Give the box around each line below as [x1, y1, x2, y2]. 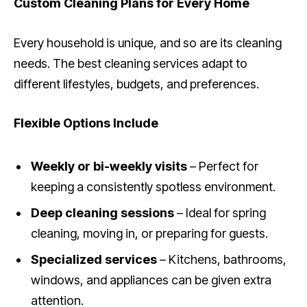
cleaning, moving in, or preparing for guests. [31, 225, 268, 241]
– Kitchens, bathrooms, [157, 251, 286, 267]
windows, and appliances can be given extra [31, 272, 271, 287]
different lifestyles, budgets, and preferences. [14, 76, 259, 91]
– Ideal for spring [174, 205, 266, 220]
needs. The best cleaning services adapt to [14, 56, 247, 71]
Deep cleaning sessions [31, 205, 174, 220]
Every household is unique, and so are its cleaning [14, 35, 282, 50]
